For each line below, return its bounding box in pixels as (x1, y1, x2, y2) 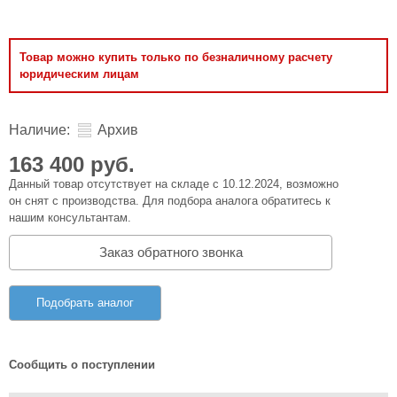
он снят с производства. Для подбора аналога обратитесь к (9, 194, 331, 207)
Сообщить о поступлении (9, 357, 155, 371)
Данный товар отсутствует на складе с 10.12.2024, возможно (9, 177, 339, 191)
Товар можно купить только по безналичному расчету (19, 51, 332, 64)
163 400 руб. (9, 152, 135, 176)
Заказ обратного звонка (98, 244, 243, 260)
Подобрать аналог (36, 296, 134, 309)
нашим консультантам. (9, 211, 131, 224)
